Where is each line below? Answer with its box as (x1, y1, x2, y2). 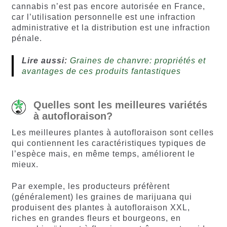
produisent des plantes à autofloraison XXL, (11, 203, 190, 212)
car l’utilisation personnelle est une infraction (11, 13, 196, 22)
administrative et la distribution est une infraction (11, 23, 210, 32)
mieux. (11, 160, 39, 169)
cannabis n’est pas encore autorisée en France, (11, 2, 205, 11)
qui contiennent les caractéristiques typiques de (11, 138, 206, 147)
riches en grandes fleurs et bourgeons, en (11, 214, 181, 223)
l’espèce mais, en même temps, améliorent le (11, 149, 195, 158)
